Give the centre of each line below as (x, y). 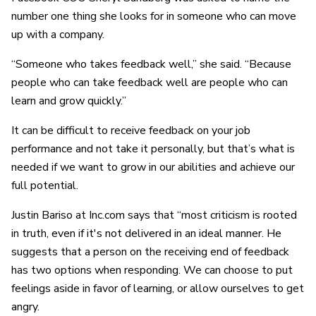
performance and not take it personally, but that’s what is (153, 148)
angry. (25, 306)
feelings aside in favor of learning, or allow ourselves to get (158, 288)
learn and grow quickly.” (69, 101)
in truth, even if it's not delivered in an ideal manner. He (146, 233)
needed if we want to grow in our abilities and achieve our (153, 167)
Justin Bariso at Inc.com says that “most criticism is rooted (154, 215)
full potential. (45, 185)
